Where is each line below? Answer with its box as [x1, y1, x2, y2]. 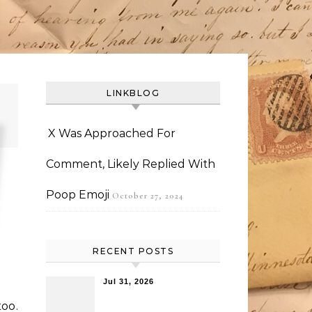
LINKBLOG [107, 88, 159, 98]
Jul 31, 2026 [103, 277, 154, 286]
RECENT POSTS [93, 246, 173, 256]
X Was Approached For [48, 127, 175, 140]
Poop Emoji [46, 188, 109, 201]
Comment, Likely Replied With [46, 157, 215, 171]
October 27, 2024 [112, 191, 183, 201]
